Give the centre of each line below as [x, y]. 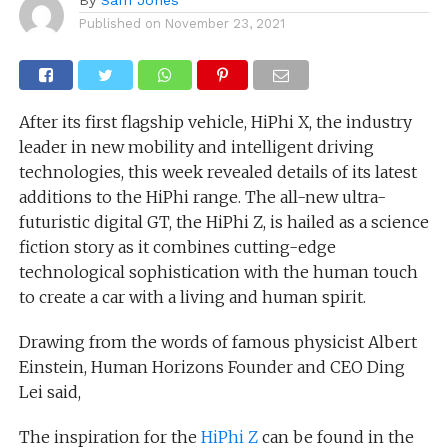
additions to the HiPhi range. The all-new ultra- [202, 196]
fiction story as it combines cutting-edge [177, 246]
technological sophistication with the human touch [218, 271]
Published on [119, 23]
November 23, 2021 [224, 23]
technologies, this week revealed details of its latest [217, 171]
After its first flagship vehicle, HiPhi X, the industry [215, 121]
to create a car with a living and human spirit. [192, 296]
